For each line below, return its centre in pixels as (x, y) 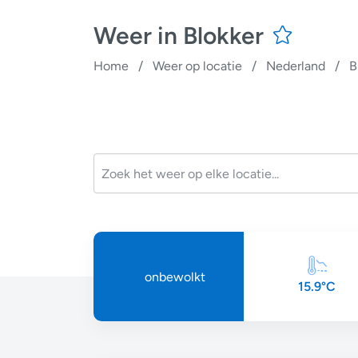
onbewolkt (175, 276)
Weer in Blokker (181, 36)
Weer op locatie (197, 66)
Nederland (296, 66)
